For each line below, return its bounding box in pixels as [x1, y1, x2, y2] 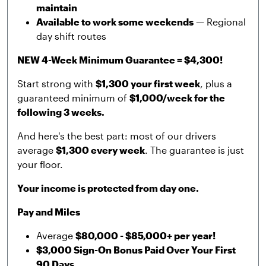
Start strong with [17, 78, 96, 89]
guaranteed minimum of [17, 92, 129, 103]
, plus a [200, 78, 232, 89]
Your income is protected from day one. [17, 182, 199, 194]
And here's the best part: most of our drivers [17, 130, 216, 141]
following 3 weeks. [17, 106, 104, 118]
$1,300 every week [56, 144, 145, 156]
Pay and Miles [17, 206, 80, 217]
